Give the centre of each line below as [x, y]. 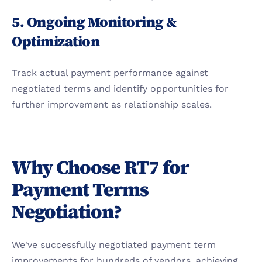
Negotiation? [67, 212]
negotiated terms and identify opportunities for [120, 89]
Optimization [56, 41]
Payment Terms [80, 189]
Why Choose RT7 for [100, 167]
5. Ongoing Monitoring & [94, 22]
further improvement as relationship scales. [112, 104]
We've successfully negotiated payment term [114, 245]
